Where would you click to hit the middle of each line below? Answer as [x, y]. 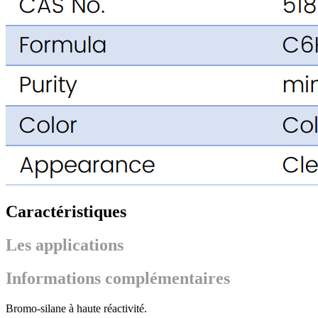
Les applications [65, 245]
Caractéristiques [66, 212]
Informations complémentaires [118, 278]
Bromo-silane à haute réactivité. [76, 308]
